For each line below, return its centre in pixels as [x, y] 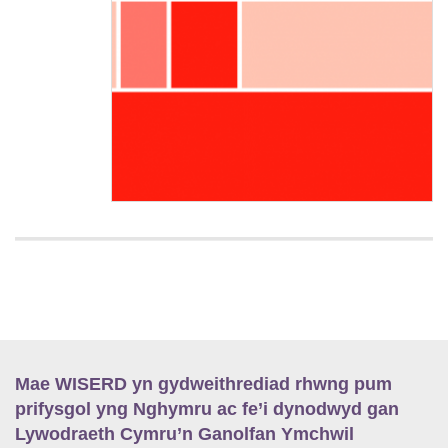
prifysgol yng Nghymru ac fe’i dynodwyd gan [207, 409]
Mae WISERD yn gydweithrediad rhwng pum [203, 384]
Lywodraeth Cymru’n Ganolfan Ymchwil [184, 434]
